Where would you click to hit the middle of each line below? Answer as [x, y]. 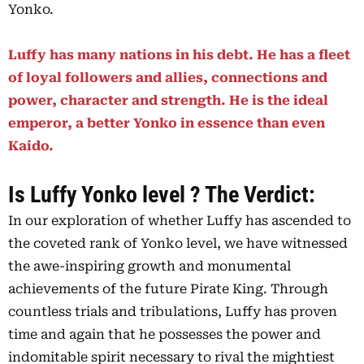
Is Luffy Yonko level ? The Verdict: [164, 195]
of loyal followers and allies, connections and [168, 78]
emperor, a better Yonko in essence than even [167, 123]
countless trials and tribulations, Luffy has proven [173, 312]
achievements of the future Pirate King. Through [168, 289]
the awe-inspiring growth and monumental [149, 266]
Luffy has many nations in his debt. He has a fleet [179, 55]
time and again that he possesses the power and [165, 335]
